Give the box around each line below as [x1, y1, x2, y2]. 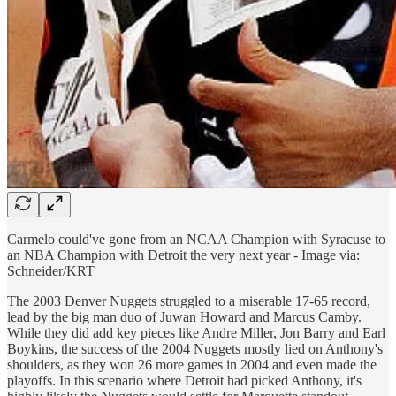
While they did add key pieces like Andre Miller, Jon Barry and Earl [7, 324, 385, 340]
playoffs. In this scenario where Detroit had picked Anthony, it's [7, 372, 362, 388]
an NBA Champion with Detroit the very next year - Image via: [7, 247, 360, 263]
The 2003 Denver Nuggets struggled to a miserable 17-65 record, [7, 293, 370, 308]
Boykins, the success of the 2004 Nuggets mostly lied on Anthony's [7, 340, 383, 356]
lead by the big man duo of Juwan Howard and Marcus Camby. [7, 308, 362, 324]
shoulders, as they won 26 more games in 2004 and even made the [7, 356, 377, 372]
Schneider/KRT [7, 263, 95, 278]
